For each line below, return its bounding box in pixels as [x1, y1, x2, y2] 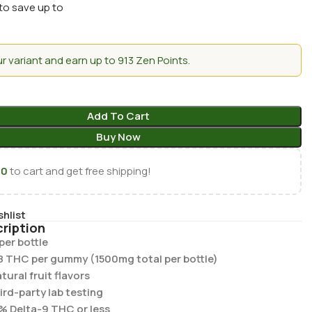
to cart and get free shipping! [8, 164, 152, 178]
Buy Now [95, 130, 141, 144]
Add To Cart [86, 109, 150, 123]
